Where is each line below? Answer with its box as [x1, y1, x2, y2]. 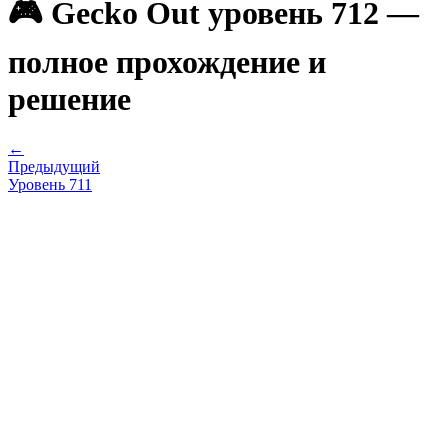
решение [8, 81, 131, 118]
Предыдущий [8, 157, 100, 175]
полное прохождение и [8, 44, 326, 81]
